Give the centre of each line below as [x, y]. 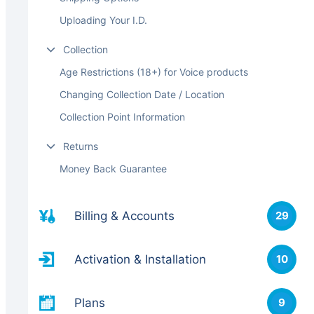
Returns [81, 146]
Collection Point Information [122, 116]
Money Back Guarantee [113, 168]
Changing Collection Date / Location [142, 94]
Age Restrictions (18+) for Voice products [154, 71]
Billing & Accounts [124, 216]
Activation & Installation [140, 259]
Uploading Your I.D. [103, 20]
